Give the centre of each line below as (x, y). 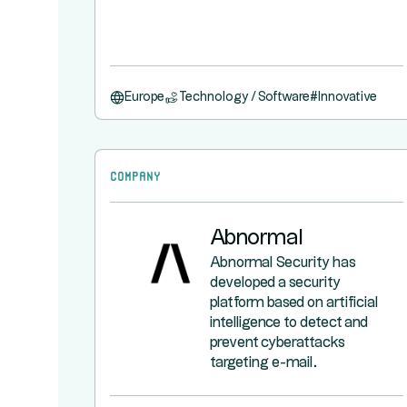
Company (135, 174)
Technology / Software (244, 97)
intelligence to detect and (289, 323)
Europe (144, 97)
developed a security (275, 283)
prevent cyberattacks (278, 343)
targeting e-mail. (263, 363)
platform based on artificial (294, 303)
